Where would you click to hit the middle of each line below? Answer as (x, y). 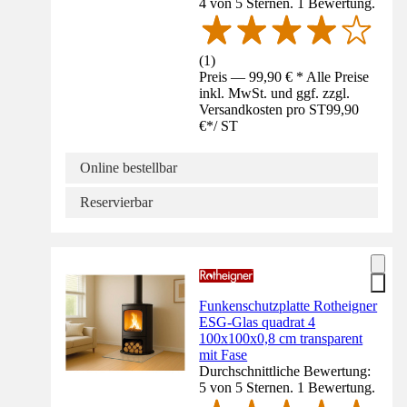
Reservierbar (116, 202)
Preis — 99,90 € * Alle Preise (284, 76)
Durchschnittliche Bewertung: (285, 371)
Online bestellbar (129, 167)
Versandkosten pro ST (263, 109)
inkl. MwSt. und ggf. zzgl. (275, 93)
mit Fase (223, 354)
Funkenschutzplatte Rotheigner (288, 305)
